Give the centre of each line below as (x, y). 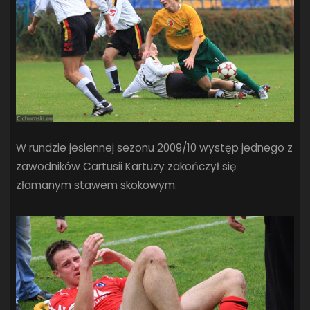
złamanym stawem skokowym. (97, 185)
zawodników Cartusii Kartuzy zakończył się (127, 166)
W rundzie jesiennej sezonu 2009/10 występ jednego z (155, 147)
